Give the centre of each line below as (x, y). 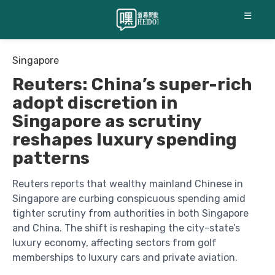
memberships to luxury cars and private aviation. (125, 258)
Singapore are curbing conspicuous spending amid (129, 199)
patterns (51, 158)
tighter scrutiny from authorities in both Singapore (130, 213)
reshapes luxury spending (125, 140)
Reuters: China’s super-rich (132, 84)
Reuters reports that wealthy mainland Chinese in (128, 184)
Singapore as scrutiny (107, 121)
